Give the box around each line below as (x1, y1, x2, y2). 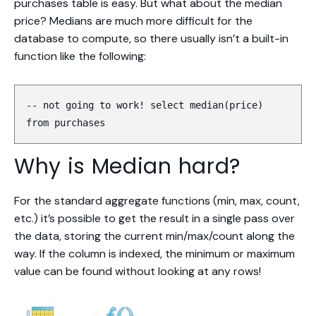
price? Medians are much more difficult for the (14, 13, 253, 28)
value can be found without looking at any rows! (14, 264, 261, 279)
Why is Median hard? (14, 152, 241, 181)
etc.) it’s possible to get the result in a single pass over (14, 211, 295, 226)
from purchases (26, 117, 105, 128)
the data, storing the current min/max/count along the (14, 229, 295, 243)
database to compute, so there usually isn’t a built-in (14, 31, 288, 46)
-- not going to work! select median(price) (26, 99, 263, 111)
